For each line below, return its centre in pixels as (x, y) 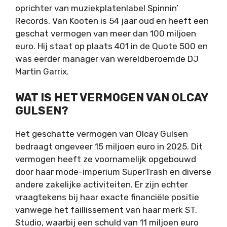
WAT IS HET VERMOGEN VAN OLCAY (111, 97)
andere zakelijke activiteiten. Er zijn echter (102, 184)
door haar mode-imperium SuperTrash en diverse (113, 172)
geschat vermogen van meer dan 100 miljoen (106, 34)
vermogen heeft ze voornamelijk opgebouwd (106, 159)
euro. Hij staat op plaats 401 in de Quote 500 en (111, 46)
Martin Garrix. (42, 72)
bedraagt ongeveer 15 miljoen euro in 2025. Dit (109, 146)
